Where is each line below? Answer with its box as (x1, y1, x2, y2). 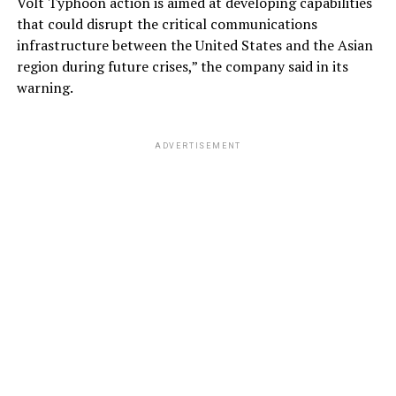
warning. (16, 77, 73, 97)
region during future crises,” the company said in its (16, 56, 348, 76)
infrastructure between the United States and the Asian (16, 34, 373, 55)
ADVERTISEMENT (154, 141, 242, 150)
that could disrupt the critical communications (16, 13, 317, 34)
